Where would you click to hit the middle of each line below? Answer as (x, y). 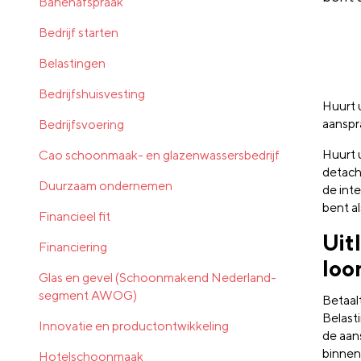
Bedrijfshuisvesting (92, 93)
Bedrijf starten (79, 32)
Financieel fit (75, 216)
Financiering (73, 247)
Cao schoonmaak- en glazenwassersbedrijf (159, 155)
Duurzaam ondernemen (106, 185)
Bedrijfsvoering (81, 124)
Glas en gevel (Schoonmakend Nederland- (158, 277)
